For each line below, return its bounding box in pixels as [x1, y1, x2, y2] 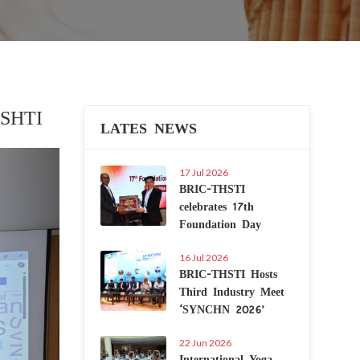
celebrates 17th [178, 195, 254, 216]
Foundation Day [178, 213, 261, 234]
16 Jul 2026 [178, 252, 228, 264]
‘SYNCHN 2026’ [178, 298, 264, 319]
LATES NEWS [100, 114, 197, 141]
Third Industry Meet [178, 280, 284, 301]
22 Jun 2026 [178, 337, 231, 349]
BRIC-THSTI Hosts [178, 263, 277, 284]
